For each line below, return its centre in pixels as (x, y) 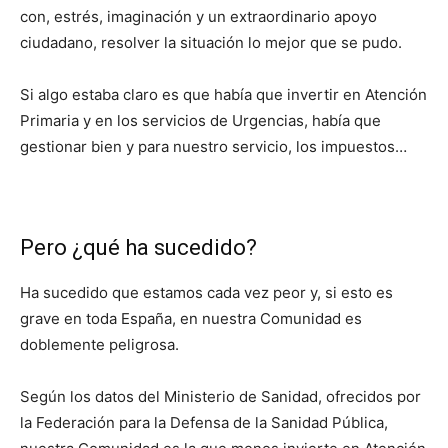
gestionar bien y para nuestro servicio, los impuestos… (213, 147)
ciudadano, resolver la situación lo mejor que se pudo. (211, 43)
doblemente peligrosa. (99, 345)
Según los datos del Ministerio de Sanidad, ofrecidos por (220, 397)
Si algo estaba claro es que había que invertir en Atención (223, 95)
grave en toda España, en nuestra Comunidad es (191, 319)
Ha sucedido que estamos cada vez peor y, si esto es (206, 293)
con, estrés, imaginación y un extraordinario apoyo (198, 17)
